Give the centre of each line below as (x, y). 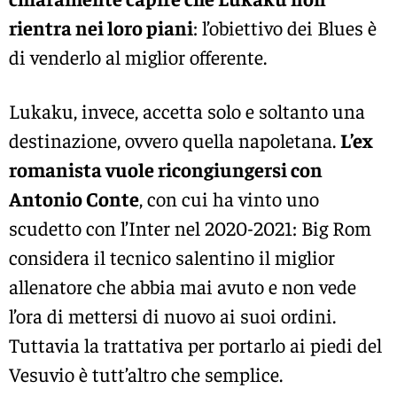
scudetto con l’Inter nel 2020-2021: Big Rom (190, 228)
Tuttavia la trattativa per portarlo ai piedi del (195, 345)
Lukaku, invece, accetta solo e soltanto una (187, 111)
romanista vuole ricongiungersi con (166, 170)
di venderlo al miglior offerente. (138, 56)
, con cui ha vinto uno (229, 199)
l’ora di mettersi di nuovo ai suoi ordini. (172, 316)
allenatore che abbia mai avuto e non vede (183, 287)
